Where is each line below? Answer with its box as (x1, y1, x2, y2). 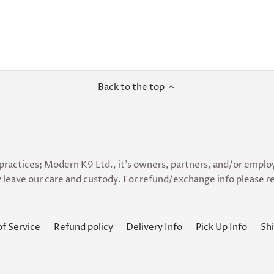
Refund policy (53, 220, 113, 234)
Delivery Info (126, 220, 183, 234)
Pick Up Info (196, 220, 248, 234)
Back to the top (98, 80, 165, 94)
